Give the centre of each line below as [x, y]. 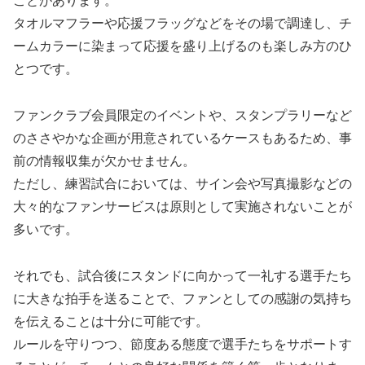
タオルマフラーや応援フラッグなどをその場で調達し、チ [182, 24]
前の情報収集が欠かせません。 [104, 161]
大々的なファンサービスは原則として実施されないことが [182, 207]
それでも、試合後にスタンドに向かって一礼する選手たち [182, 275]
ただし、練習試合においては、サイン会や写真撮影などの [182, 184]
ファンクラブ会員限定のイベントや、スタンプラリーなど [182, 116]
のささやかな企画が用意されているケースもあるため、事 [182, 139]
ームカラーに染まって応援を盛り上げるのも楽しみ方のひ [182, 46]
